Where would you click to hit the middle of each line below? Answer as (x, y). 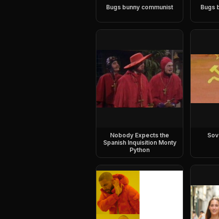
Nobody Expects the (140, 135)
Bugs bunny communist (140, 7)
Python (140, 150)
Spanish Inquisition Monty (140, 142)
